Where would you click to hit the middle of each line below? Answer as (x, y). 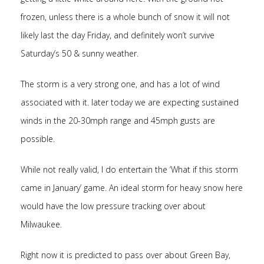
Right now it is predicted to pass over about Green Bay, (126, 255)
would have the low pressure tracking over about (113, 206)
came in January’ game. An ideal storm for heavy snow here (132, 188)
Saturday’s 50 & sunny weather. (80, 53)
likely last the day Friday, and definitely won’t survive (118, 35)
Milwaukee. (41, 224)
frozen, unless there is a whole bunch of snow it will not (125, 17)
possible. (38, 139)
